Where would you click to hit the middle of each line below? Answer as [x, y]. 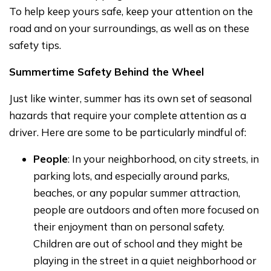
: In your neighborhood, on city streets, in [163, 158]
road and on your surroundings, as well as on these [129, 28]
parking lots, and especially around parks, [131, 175]
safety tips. [35, 45]
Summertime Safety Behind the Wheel [106, 71]
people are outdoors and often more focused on [146, 209]
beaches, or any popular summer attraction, [137, 192]
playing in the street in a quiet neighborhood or [145, 260]
